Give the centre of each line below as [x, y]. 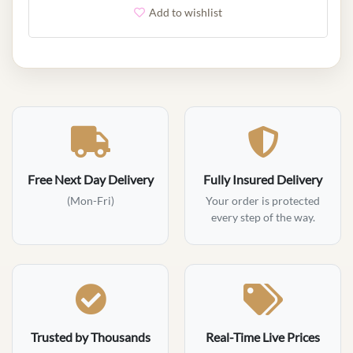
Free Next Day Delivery [90, 179]
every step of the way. [263, 217]
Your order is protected [263, 200]
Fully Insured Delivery [263, 179]
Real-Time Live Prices [263, 336]
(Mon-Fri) [90, 200]
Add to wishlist [185, 12]
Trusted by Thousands [90, 336]
